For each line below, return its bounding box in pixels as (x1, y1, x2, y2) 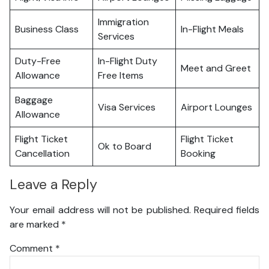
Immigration (98, 16, 149, 28)
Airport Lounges (181, 101, 252, 113)
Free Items (98, 69, 144, 82)
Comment (10, 241, 55, 255)
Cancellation (15, 147, 70, 160)
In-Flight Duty (98, 55, 157, 67)
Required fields (193, 203, 259, 216)
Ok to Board (98, 140, 151, 153)
